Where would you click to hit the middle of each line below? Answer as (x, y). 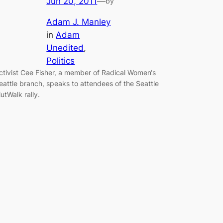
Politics (61, 61)
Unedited (65, 48)
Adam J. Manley (79, 22)
